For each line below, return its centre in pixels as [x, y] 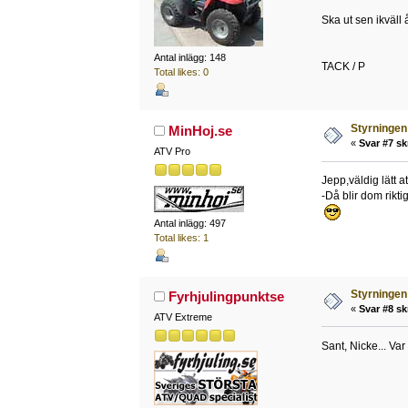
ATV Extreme [183, 316]
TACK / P [343, 67]
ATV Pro [172, 152]
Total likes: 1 [181, 237]
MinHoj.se [201, 131]
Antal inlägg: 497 [189, 223]
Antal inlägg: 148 [189, 57]
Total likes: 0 [181, 72]
